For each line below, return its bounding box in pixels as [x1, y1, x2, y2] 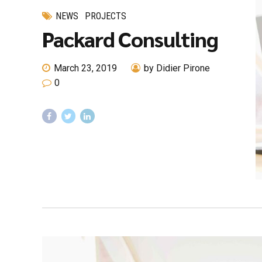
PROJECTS [85, 10, 127, 22]
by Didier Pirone [144, 63, 211, 74]
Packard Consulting [42, 25, 218, 52]
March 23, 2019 [54, 63, 118, 74]
